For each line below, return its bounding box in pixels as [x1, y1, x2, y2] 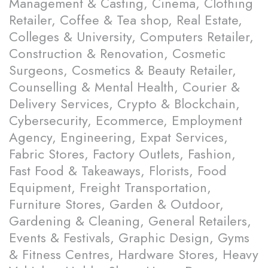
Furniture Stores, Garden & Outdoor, [9, 194, 224, 214]
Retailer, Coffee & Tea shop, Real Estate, [9, 10, 242, 30]
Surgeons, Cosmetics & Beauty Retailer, [9, 60, 236, 80]
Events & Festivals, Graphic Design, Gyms [9, 228, 249, 248]
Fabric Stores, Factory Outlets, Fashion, [9, 144, 236, 164]
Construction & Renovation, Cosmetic [9, 44, 226, 63]
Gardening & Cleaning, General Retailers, [9, 211, 251, 231]
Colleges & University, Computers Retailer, [9, 27, 254, 47]
